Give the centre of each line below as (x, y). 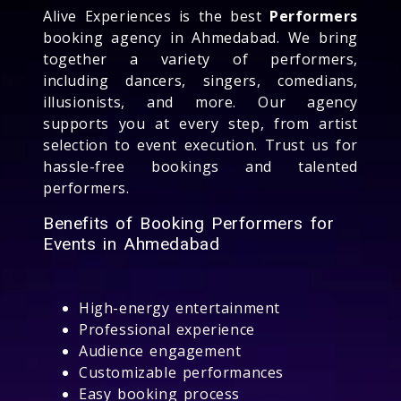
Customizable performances (181, 372)
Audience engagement (160, 350)
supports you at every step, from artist (200, 123)
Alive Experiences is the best (156, 16)
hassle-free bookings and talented (200, 166)
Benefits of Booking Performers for (189, 223)
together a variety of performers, (200, 59)
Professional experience (167, 329)
